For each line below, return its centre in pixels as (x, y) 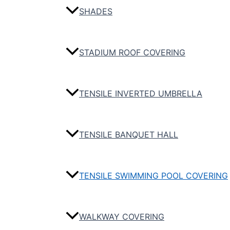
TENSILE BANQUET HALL (129, 135)
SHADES (96, 12)
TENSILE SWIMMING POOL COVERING (154, 176)
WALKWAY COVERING (122, 217)
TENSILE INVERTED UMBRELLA (141, 94)
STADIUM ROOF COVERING (132, 53)
